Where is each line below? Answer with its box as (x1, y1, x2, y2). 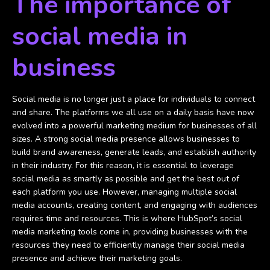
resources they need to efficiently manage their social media (12, 239, 245, 251)
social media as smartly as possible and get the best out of (12, 173, 239, 184)
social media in (12, 19, 187, 54)
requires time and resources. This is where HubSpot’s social (12, 213, 242, 224)
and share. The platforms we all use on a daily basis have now (12, 107, 254, 118)
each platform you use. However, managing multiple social (12, 186, 237, 198)
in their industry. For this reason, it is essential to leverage (12, 160, 234, 171)
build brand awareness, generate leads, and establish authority (12, 146, 256, 158)
